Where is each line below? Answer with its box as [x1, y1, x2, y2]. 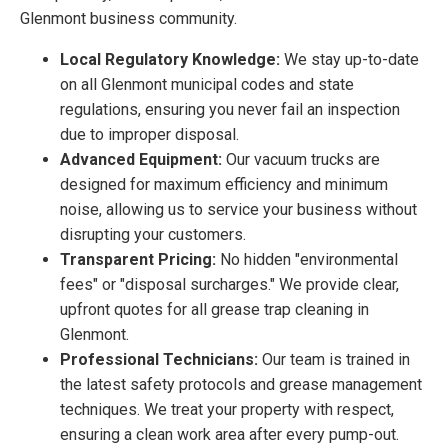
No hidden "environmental [216, 249, 398, 269]
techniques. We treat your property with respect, [60, 399, 394, 419]
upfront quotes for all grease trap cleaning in [60, 299, 369, 319]
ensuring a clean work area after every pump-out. [60, 424, 399, 444]
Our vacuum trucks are [222, 149, 380, 169]
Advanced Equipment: [60, 149, 222, 169]
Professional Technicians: [60, 349, 258, 369]
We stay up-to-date [280, 49, 419, 69]
